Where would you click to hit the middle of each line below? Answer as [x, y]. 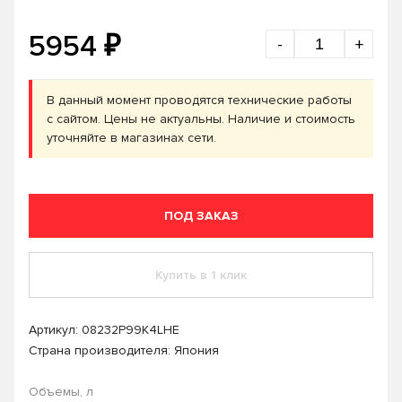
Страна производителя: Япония [124, 350]
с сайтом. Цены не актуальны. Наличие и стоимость [201, 119]
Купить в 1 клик [201, 275]
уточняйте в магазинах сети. [131, 138]
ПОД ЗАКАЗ [201, 216]
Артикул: [55, 330]
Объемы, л [61, 392]
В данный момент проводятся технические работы [199, 100]
